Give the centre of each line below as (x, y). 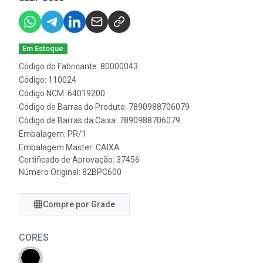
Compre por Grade (79, 204)
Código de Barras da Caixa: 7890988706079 (100, 120)
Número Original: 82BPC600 (70, 172)
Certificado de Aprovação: (68, 160)
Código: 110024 (48, 80)
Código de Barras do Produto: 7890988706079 (104, 107)
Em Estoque (43, 48)
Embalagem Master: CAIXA (69, 147)
